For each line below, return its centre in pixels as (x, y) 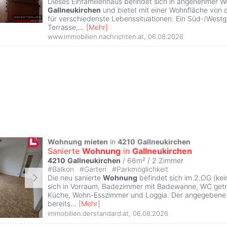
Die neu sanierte (75, 178)
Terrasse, (63, 27)
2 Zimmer (168, 161)
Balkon (64, 169)
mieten (96, 142)
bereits (59, 204)
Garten (96, 169)
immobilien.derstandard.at (88, 214)
